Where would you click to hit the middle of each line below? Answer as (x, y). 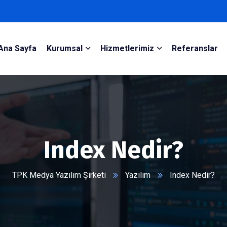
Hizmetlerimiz (127, 48)
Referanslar (195, 48)
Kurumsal (64, 48)
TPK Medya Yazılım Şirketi (59, 175)
